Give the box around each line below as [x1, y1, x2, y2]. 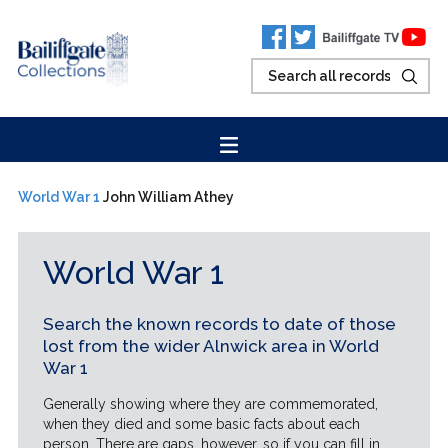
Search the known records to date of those [42, 314, 396, 334]
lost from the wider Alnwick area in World [42, 336, 379, 356]
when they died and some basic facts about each [42, 416, 360, 432]
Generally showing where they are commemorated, [42, 396, 378, 412]
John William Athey [102, 189, 234, 205]
